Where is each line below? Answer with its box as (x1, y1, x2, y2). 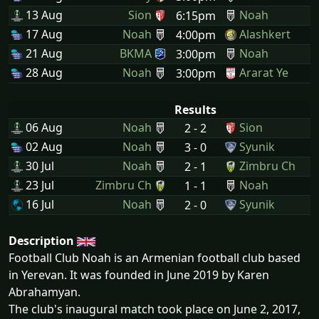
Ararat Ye (239, 64, 288, 80)
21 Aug (23, 45, 63, 61)
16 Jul (23, 196, 54, 212)
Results (174, 101, 216, 117)
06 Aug (23, 119, 63, 135)
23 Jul (23, 177, 54, 193)
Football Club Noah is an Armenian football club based (9, 249, 300, 266)
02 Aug (23, 138, 63, 155)
